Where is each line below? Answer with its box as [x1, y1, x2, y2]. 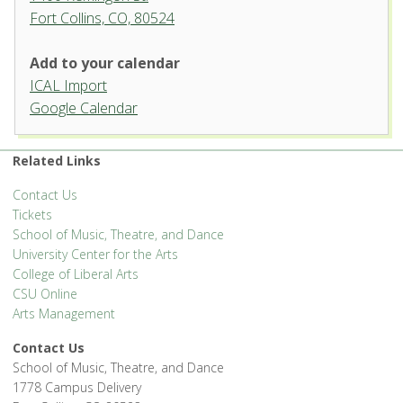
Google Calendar [30, 98, 138, 118]
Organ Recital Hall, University [83, 97, 256, 112]
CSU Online [13, 285, 77, 302]
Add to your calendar [30, 53, 180, 73]
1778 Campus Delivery [13, 379, 141, 396]
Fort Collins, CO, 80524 [30, 8, 175, 28]
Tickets [13, 206, 52, 223]
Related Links [13, 152, 101, 169]
